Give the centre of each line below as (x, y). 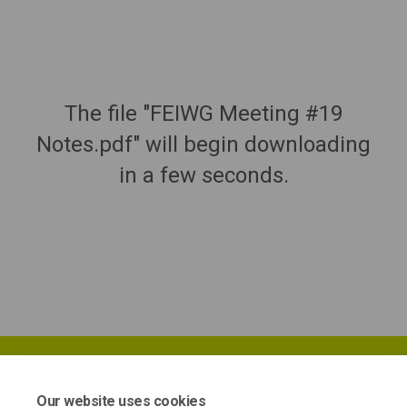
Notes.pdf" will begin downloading (203, 144)
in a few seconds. (203, 175)
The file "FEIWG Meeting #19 (203, 113)
